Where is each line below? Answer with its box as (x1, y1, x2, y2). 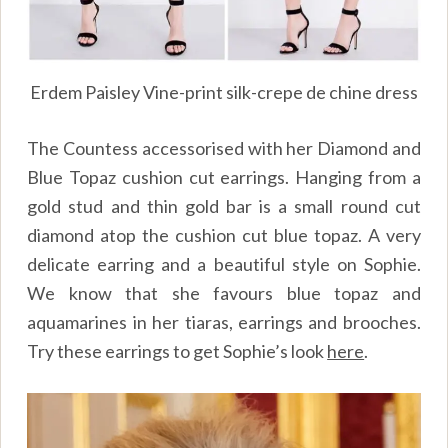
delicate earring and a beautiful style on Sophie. (27, 253, 421, 275)
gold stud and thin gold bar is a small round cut (27, 195, 421, 217)
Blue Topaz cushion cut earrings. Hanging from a (27, 166, 421, 188)
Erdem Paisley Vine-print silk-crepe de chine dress (30, 81, 418, 103)
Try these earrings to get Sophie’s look (27, 340, 328, 362)
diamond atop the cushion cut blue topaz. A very (27, 224, 421, 246)
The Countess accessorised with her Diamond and (27, 137, 421, 159)
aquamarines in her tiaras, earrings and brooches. (27, 311, 421, 333)
